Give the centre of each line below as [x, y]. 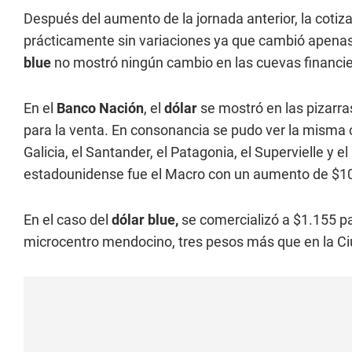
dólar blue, [145, 220]
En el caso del [68, 220]
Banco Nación [100, 108]
